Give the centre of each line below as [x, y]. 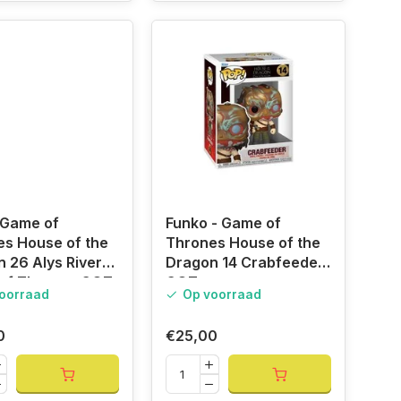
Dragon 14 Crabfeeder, [246, 263]
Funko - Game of [223, 223]
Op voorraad [222, 295]
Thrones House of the [243, 243]
